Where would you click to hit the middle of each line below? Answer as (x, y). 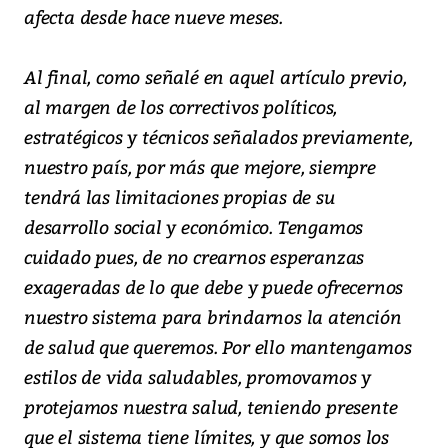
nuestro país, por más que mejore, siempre (200, 167)
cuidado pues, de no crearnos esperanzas (194, 257)
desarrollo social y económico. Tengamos (194, 227)
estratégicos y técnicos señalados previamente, (218, 137)
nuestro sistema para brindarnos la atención (213, 317)
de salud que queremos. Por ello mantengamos (218, 347)
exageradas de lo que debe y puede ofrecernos (214, 287)
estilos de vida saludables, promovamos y (197, 377)
